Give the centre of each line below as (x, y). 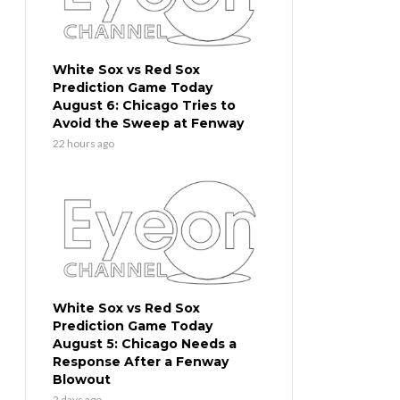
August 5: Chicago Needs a (145, 344)
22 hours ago (83, 144)
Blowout (82, 380)
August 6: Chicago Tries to (144, 106)
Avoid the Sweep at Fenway (148, 124)
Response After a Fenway (141, 362)
